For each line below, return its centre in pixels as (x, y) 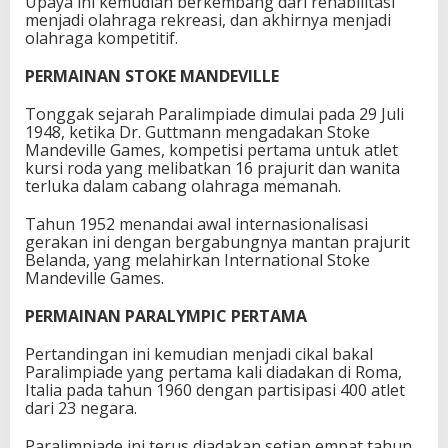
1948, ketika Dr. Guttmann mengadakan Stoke (197, 131)
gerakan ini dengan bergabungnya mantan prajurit (217, 241)
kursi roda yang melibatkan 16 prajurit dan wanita (212, 167)
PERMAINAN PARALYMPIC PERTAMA (166, 315)
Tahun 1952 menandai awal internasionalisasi (196, 223)
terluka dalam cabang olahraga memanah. (183, 185)
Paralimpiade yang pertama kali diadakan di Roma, (213, 371)
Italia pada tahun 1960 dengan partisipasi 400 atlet (215, 389)
